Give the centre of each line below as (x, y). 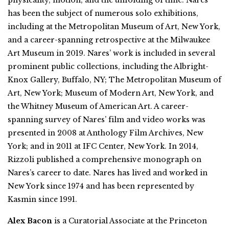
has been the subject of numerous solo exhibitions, (103, 13)
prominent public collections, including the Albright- (108, 66)
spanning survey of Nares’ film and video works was (107, 119)
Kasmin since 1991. (42, 199)
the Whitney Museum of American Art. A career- (98, 106)
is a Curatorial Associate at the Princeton (130, 221)
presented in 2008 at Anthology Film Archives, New (106, 133)
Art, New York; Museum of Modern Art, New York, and (111, 93)
